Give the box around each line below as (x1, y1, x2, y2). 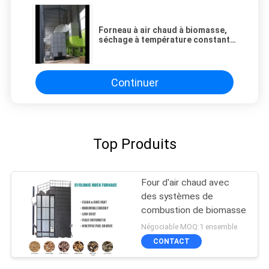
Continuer (110, 76, 159, 89)
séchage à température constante (98, 35, 235, 45)
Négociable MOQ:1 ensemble (141, 222, 238, 232)
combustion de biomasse (141, 205, 247, 216)
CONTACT (153, 237, 190, 246)
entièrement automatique (98, 44, 201, 55)
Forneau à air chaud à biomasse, (98, 25, 227, 35)
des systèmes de (141, 191, 214, 202)
